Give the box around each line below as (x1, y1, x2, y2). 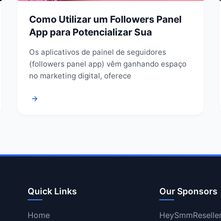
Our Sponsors (159, 185, 218, 196)
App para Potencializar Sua (29, 26, 152, 38)
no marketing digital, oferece (29, 71, 131, 80)
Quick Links (28, 185, 77, 196)
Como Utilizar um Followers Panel (29, 13, 182, 25)
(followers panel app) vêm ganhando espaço (29, 59, 186, 69)
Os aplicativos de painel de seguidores (29, 47, 166, 57)
